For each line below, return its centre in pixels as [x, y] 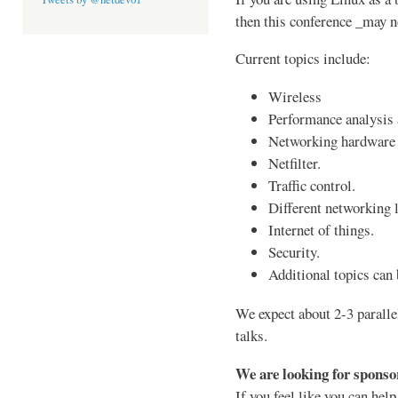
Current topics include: [303, 59]
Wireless [295, 97]
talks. [251, 336]
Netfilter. [295, 163]
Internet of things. [322, 230]
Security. [295, 252]
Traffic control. [312, 186]
